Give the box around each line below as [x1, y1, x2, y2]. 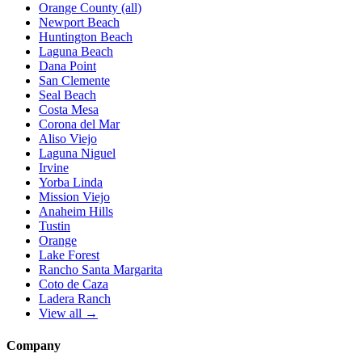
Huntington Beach [39, 30, 133, 44]
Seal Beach [39, 88, 96, 103]
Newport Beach [39, 15, 120, 30]
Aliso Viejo [39, 132, 97, 146]
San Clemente [39, 74, 110, 88]
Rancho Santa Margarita [39, 263, 162, 277]
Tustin [39, 219, 70, 234]
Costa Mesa [39, 103, 99, 117]
